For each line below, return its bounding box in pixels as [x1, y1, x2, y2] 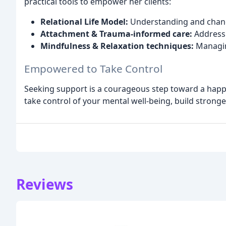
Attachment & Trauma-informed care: [40, 28, 192, 40]
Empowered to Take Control [24, 62, 162, 76]
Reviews [16, 175, 73, 194]
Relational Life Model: [40, 16, 128, 28]
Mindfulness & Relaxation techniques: [40, 40, 194, 52]
